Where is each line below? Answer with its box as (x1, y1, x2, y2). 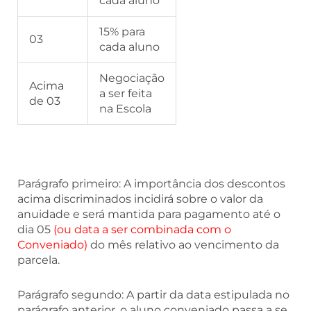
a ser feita (99, 87, 152, 101)
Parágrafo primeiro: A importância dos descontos (17, 177, 285, 191)
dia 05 (17, 223, 53, 237)
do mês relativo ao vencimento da (87, 238, 279, 252)
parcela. (17, 253, 60, 267)
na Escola (99, 102, 151, 116)
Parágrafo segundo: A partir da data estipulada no (17, 288, 289, 302)
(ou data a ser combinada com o (53, 223, 231, 237)
